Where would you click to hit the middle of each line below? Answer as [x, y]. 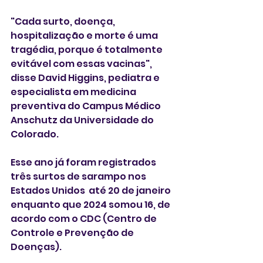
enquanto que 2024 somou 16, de [91, 205]
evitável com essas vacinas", [82, 64]
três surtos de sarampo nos [79, 176]
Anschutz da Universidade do [83, 120]
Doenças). [37, 247]
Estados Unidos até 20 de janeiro [92, 190]
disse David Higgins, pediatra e [86, 78]
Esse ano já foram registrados [84, 162]
